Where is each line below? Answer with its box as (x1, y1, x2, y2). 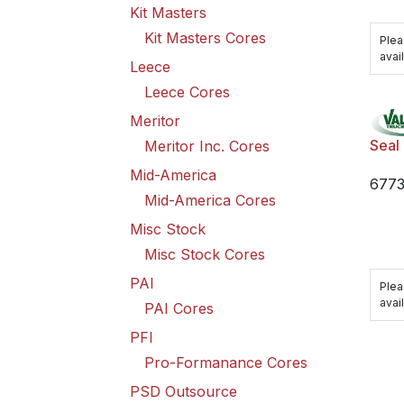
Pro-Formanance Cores (144, 353, 308, 372)
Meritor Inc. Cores (144, 137, 270, 155)
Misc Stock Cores (144, 245, 265, 263)
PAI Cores (144, 299, 214, 317)
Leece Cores (144, 83, 230, 101)
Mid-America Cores (144, 191, 276, 209)
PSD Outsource (130, 382, 237, 400)
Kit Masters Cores (144, 29, 266, 47)
